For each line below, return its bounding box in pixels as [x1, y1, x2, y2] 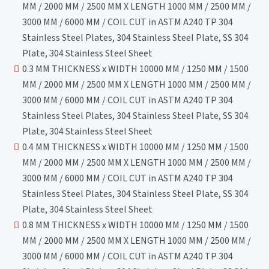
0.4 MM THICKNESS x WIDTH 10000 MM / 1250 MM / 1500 [22, 140, 249, 154]
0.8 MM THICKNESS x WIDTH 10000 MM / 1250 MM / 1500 [22, 218, 249, 232]
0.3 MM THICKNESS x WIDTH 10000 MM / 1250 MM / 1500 [22, 62, 249, 76]
